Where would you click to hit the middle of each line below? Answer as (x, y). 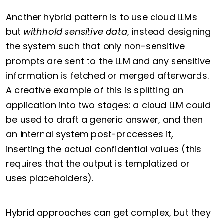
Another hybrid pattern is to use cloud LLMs (101, 17)
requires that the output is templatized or (98, 164)
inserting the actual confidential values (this (104, 149)
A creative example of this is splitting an (95, 90)
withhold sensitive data (75, 32)
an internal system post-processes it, (90, 134)
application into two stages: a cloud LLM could (109, 105)
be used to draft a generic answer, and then (104, 120)
